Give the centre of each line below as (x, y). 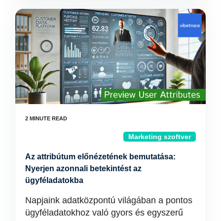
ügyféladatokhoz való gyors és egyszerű (104, 213)
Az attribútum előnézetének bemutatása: (100, 157)
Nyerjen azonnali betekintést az (83, 168)
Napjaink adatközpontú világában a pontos (109, 200)
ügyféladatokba (54, 180)
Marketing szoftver (160, 137)
